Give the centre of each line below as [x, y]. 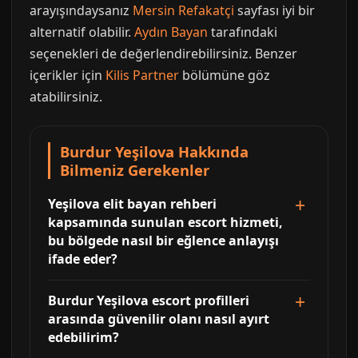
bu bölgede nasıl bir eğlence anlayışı [163, 240]
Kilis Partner [142, 75]
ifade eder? [83, 259]
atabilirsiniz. [66, 96]
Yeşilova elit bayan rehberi [132, 203]
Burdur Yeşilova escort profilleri [149, 300]
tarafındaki [243, 32]
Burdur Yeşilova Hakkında [154, 151]
